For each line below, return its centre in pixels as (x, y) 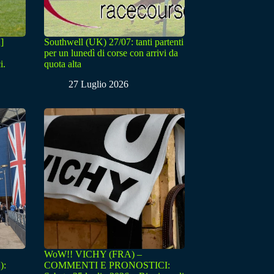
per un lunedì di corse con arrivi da (111, 53)
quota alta (63, 64)
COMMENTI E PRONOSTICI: (107, 265)
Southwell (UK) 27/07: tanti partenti (114, 42)
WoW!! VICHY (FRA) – (93, 254)
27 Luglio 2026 (98, 84)
